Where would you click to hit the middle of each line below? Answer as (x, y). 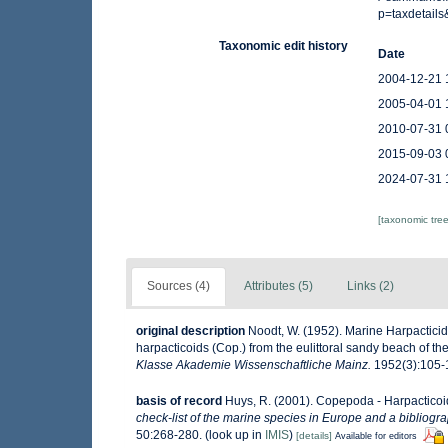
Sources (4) (178, 286)
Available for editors (376, 435)
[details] (314, 435)
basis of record (179, 400)
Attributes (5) (278, 286)
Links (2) (370, 286)
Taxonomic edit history (284, 46)
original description (190, 331)
